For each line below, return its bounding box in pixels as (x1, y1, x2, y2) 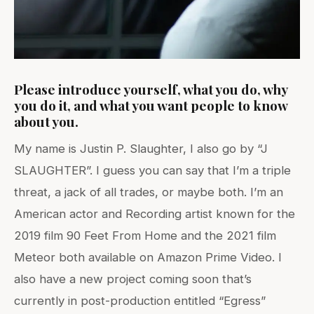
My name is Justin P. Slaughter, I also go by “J (14, 141, 268, 156)
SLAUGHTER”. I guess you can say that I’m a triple (14, 163, 291, 177)
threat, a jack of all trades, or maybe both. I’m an (14, 184, 283, 199)
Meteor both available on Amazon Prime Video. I (14, 250, 282, 264)
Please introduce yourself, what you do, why (14, 79, 287, 98)
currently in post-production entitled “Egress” (14, 293, 266, 308)
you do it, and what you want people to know (14, 95, 287, 114)
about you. (14, 111, 78, 130)
